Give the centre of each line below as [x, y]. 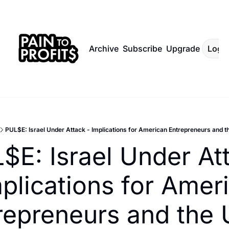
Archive [104, 49]
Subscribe [142, 49]
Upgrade [183, 49]
